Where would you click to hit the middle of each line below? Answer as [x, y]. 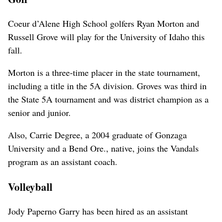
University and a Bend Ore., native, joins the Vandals [103, 148]
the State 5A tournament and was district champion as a [108, 99]
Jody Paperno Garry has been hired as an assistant [98, 211]
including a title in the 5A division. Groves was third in [107, 85]
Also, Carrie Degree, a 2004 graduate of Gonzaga [97, 135]
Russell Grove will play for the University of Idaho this [106, 36]
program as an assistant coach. [63, 161]
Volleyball [30, 186]
